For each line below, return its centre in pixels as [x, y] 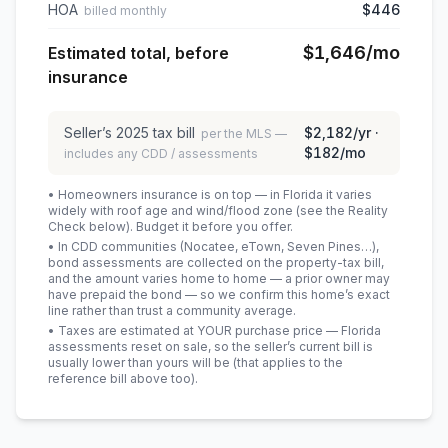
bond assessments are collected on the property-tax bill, [216, 262]
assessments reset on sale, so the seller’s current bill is [210, 346]
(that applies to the [286, 362]
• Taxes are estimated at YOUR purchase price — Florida [214, 330]
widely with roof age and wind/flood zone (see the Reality [218, 210]
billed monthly [125, 10]
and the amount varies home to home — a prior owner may [219, 278]
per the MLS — [244, 133]
